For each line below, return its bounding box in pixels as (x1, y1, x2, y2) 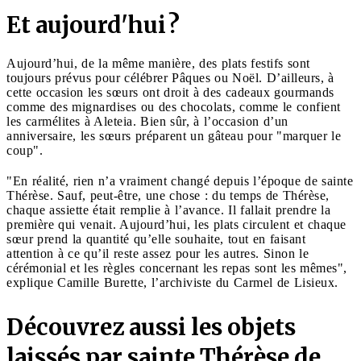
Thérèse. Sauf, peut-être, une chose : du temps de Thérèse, (6, 188, 330, 202)
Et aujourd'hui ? (6, 10, 180, 39)
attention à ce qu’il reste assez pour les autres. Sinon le (6, 246, 309, 260)
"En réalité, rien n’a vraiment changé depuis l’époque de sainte (6, 173, 353, 188)
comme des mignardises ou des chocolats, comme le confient (6, 99, 341, 114)
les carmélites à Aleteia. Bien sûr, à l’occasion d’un (6, 114, 288, 128)
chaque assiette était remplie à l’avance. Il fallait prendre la (6, 202, 330, 217)
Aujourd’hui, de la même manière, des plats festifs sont (6, 56, 310, 70)
